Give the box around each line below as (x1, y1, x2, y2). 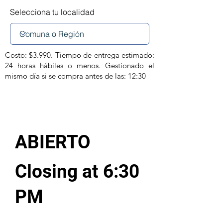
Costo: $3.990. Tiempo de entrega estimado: (5, 50, 154, 60)
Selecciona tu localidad (10, 6, 95, 17)
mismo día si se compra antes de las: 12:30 (5, 71, 146, 81)
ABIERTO (15, 131, 91, 153)
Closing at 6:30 (15, 160, 139, 182)
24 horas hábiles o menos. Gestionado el (5, 60, 154, 70)
